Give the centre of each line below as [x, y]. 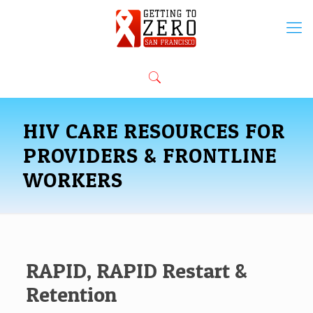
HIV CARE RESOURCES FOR [154, 131]
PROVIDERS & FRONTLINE [150, 155]
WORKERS [73, 180]
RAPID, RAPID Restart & [136, 270]
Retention [71, 294]
